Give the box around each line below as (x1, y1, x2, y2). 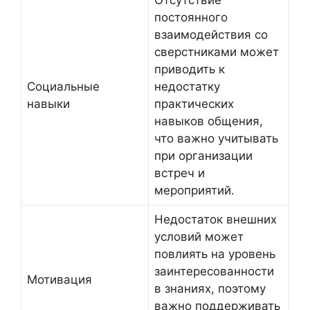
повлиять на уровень (154, 247, 275, 262)
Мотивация (27, 273, 92, 287)
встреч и (154, 166, 205, 181)
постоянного (154, 10, 228, 25)
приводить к (154, 62, 225, 77)
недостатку (154, 80, 220, 94)
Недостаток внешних (154, 212, 277, 227)
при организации (154, 149, 253, 163)
